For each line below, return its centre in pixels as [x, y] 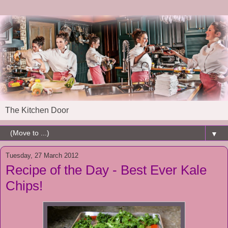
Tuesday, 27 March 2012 [42, 155]
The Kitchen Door [37, 110]
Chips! [24, 186]
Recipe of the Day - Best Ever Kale [106, 170]
